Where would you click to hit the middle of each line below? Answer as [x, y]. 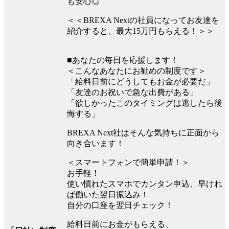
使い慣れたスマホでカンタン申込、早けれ [145, 184]
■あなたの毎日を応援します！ [123, 60]
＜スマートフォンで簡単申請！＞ [128, 163]
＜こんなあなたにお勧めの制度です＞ [136, 71]
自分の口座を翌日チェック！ [120, 205]
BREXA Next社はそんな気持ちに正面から [143, 133]
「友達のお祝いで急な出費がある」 [132, 93]
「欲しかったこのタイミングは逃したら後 [145, 103]
